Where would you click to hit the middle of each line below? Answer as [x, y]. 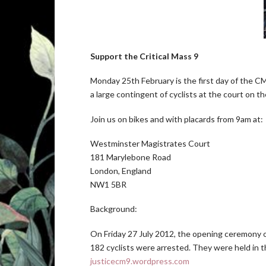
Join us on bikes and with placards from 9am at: [177, 119]
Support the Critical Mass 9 [144, 56]
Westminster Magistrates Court [150, 143]
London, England [121, 171]
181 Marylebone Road [131, 157]
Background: [114, 209]
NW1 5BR [108, 184]
